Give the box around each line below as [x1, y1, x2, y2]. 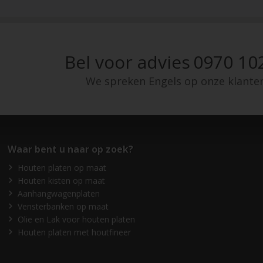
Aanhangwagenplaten [18, 187, 100, 199]
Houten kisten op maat [18, 174, 106, 186]
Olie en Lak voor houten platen [18, 213, 136, 225]
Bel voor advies [64, 50, 190, 75]
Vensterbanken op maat [18, 200, 109, 212]
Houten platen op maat [18, 161, 107, 173]
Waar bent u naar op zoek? [8, 142, 134, 156]
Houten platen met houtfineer [18, 226, 131, 238]
